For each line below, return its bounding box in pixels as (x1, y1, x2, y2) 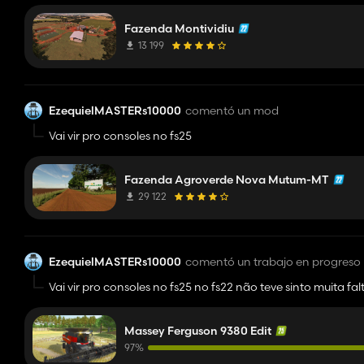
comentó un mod (185, 102, 279, 118)
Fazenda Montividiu (124, 21, 234, 36)
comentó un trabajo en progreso (185, 253, 361, 269)
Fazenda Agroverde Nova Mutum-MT (124, 172, 329, 187)
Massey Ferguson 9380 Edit (124, 323, 271, 338)
